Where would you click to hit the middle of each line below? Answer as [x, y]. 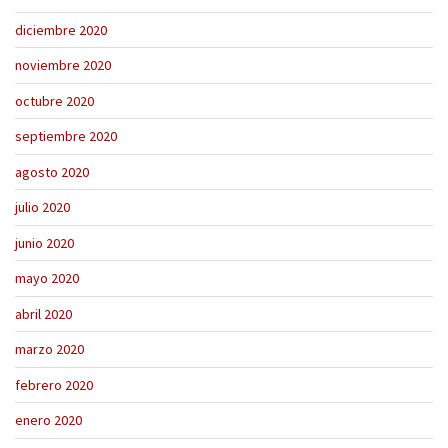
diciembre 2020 [61, 29]
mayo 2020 [47, 278]
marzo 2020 [49, 349]
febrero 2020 [54, 384]
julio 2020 [42, 207]
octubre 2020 [54, 100]
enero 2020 [48, 420]
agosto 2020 [52, 171]
